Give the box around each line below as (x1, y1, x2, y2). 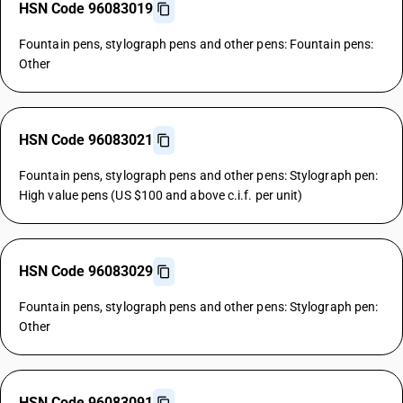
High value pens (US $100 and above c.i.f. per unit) (19, 188, 303, 202)
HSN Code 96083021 (19, 131, 153, 148)
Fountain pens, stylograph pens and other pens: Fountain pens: (19, 37, 374, 51)
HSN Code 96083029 (19, 263, 153, 280)
